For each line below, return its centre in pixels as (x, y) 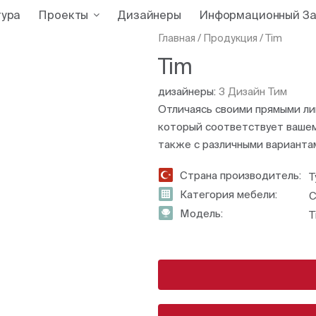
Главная (177, 38)
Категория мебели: (229, 195)
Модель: (201, 214)
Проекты (63, 14)
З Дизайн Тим (253, 92)
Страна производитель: (241, 176)
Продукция (230, 38)
